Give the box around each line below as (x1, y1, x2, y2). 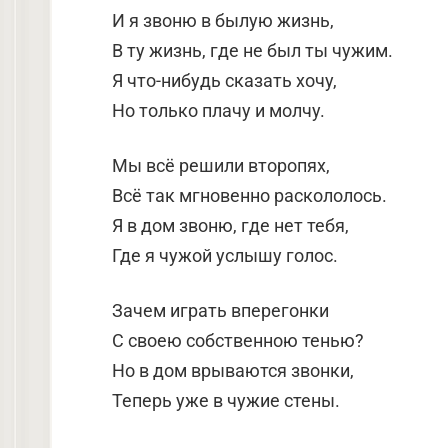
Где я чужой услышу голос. (112, 245, 338, 266)
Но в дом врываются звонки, (112, 360, 354, 381)
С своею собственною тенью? (112, 330, 364, 351)
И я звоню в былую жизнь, (112, 10, 334, 31)
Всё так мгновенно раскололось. (112, 185, 387, 206)
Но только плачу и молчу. (112, 100, 325, 121)
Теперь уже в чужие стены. (112, 390, 340, 411)
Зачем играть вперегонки (112, 300, 329, 321)
